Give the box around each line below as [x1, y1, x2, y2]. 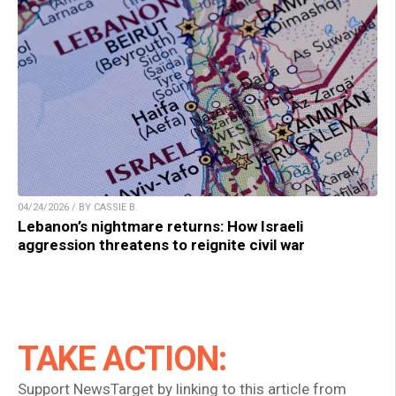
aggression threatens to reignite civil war [18, 236, 305, 255]
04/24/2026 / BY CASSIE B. [18, 202, 138, 214]
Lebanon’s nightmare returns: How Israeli [18, 217, 303, 236]
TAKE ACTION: [18, 339, 226, 379]
